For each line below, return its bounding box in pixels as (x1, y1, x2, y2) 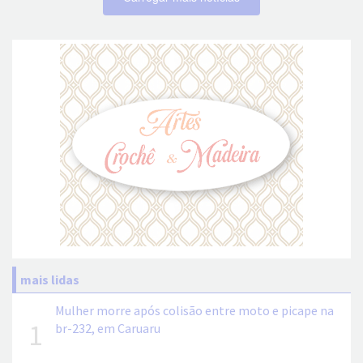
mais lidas (20, 271, 79, 288)
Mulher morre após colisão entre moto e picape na (55, 302, 334, 319)
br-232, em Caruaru (55, 320, 160, 337)
